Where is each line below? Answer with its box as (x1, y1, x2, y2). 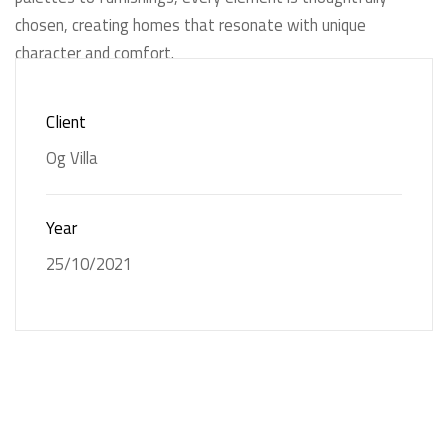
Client (46, 108, 86, 135)
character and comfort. (15, 40, 174, 65)
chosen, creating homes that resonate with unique (15, 12, 366, 37)
